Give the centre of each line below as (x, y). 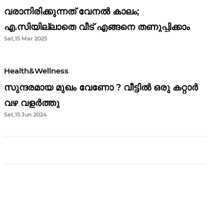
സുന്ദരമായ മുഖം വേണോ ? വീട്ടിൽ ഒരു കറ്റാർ (101, 88)
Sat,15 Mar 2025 (25, 39)
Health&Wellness (36, 71)
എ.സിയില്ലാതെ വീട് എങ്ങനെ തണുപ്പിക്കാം (97, 27)
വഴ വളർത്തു (31, 103)
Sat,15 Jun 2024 (25, 115)
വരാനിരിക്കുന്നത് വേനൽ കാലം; (71, 12)
